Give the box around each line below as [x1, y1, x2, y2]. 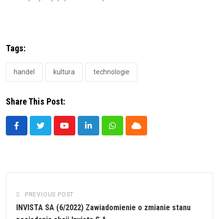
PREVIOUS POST [24, 191, 74, 198]
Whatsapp [111, 127, 146, 136]
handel [14, 67, 35, 76]
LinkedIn [88, 127, 117, 136]
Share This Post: [6, 96, 65, 107]
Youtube [64, 127, 91, 136]
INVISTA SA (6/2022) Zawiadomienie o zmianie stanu [16, 202, 191, 212]
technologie [93, 67, 130, 76]
